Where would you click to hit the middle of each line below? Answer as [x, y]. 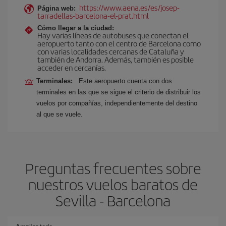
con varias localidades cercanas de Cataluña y [111, 51]
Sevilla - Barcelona [113, 200]
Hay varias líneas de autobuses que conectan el [113, 35]
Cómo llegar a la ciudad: [76, 28]
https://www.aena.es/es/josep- [129, 7]
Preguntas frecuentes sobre [113, 168]
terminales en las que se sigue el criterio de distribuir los [119, 92]
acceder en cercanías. [72, 67]
